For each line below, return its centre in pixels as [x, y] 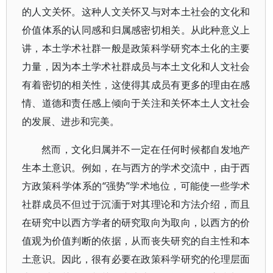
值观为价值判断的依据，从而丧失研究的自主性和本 [136, 241]
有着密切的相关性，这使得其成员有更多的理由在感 [136, 85]
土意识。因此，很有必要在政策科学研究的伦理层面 [136, 259]
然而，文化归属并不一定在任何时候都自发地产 [146, 149]
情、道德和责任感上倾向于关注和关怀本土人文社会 [136, 103]
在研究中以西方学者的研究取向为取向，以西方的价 [136, 222]
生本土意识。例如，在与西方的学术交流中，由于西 [136, 168]
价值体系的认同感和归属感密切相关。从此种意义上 [136, 30]
